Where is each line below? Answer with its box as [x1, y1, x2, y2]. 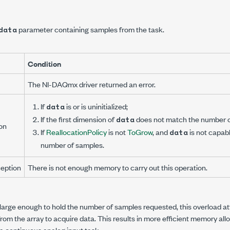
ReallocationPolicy [46, 126, 107, 137]
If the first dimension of [41, 113, 116, 124]
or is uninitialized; [73, 101, 128, 111]
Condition [28, 58, 61, 69]
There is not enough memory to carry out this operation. [28, 162, 207, 172]
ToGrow [127, 126, 152, 137]
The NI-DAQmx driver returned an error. [28, 79, 156, 89]
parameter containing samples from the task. [17, 24, 164, 34]
